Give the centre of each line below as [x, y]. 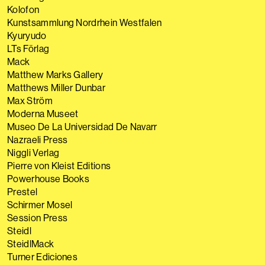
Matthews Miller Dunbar [56, 88]
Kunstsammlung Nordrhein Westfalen [85, 22]
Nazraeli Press [38, 140]
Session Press [38, 218]
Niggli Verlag [33, 153]
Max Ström [30, 101]
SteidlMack [31, 244]
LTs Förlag [28, 49]
